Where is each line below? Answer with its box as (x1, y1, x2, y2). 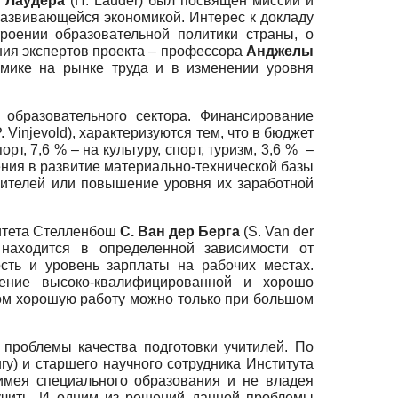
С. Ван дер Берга (120, 224, 240, 240)
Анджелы (246, 44, 314, 60)
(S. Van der (240, 224, 314, 240)
